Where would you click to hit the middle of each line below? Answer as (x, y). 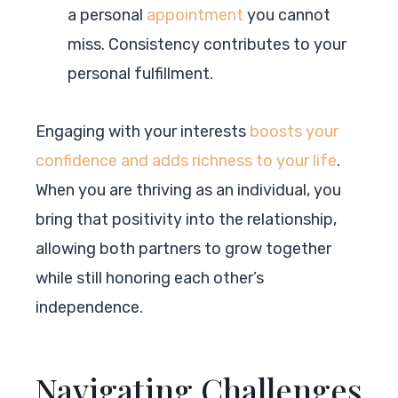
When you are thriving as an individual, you (188, 190)
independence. (89, 307)
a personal (107, 15)
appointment (195, 15)
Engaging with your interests (143, 131)
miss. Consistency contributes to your (207, 44)
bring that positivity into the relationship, (186, 219)
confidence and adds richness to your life (186, 160)
